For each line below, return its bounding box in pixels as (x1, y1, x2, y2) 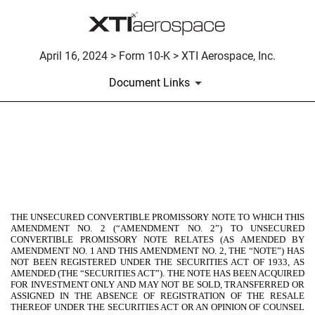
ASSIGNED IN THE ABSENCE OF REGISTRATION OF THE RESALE (11, 290, 304, 302)
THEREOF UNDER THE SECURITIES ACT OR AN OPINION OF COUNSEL (11, 302, 304, 313)
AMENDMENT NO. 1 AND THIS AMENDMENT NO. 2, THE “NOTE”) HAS (11, 245, 304, 257)
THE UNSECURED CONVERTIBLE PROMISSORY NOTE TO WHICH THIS (11, 212, 304, 223)
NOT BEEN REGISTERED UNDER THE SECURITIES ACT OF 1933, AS (11, 257, 304, 268)
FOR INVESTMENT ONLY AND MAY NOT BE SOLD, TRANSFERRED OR (11, 279, 304, 290)
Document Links (108, 76, 190, 90)
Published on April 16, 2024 (11, 176, 156, 191)
